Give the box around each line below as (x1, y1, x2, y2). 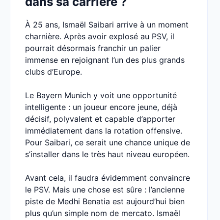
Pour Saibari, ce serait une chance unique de (25, 137, 190, 147)
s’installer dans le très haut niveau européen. (25, 149, 190, 159)
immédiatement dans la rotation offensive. (25, 126, 182, 136)
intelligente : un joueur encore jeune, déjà (25, 102, 177, 112)
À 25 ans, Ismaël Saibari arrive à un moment (25, 20, 189, 29)
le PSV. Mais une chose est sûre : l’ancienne (25, 185, 185, 194)
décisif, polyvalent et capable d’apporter (25, 114, 175, 124)
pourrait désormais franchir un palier (25, 43, 161, 53)
